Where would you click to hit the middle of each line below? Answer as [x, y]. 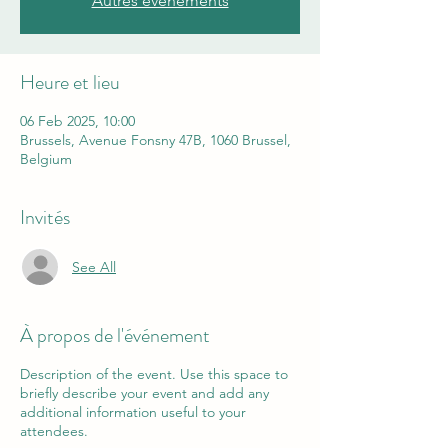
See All [94, 266]
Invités [45, 217]
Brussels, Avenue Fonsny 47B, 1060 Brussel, [155, 140]
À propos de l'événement [115, 335]
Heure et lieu [70, 82]
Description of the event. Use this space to [154, 374]
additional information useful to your [133, 412]
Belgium [46, 159]
